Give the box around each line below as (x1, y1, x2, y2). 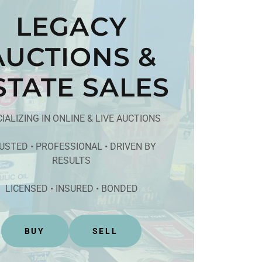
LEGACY (16, 11, 127, 43)
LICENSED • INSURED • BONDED (5, 183, 138, 195)
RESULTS (52, 155, 91, 167)
